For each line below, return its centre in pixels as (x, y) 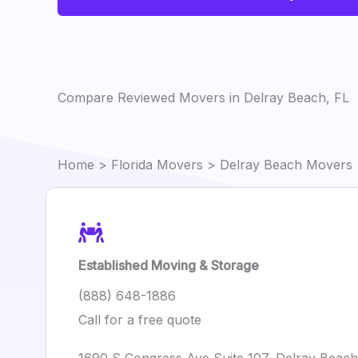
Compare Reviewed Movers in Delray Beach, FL (203, 97)
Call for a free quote (140, 320)
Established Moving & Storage (169, 265)
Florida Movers (157, 165)
